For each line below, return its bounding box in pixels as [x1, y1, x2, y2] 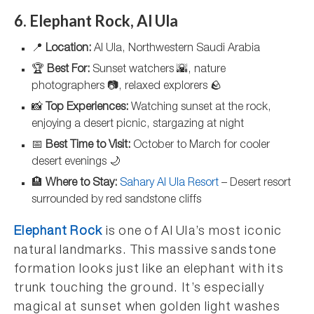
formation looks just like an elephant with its [14, 264, 284, 276]
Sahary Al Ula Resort [120, 178, 219, 189]
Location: [46, 43, 91, 55]
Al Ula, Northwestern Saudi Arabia [91, 43, 260, 55]
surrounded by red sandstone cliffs [32, 195, 201, 206]
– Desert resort [219, 178, 291, 189]
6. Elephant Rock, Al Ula [14, 11, 178, 30]
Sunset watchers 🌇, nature [90, 64, 226, 76]
